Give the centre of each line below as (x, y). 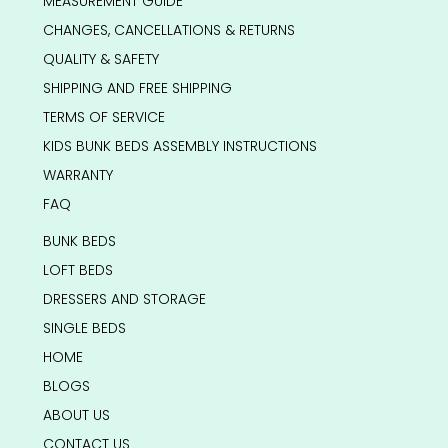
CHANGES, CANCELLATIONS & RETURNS (168, 30)
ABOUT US (76, 415)
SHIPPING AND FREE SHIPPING (137, 88)
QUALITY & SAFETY (100, 59)
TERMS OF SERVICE (103, 117)
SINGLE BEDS (84, 328)
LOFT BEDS (77, 270)
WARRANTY (77, 175)
